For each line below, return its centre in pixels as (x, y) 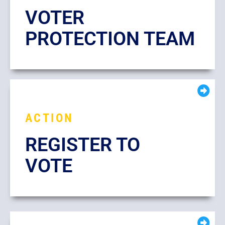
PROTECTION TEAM (110, 39)
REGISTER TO (83, 145)
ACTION (49, 118)
